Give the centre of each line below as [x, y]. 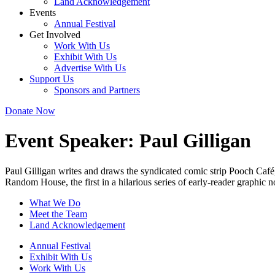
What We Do [55, 203]
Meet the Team [58, 214]
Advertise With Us [90, 68]
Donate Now [30, 111]
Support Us [52, 79]
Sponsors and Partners [97, 90]
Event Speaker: [72, 141]
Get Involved [55, 35]
